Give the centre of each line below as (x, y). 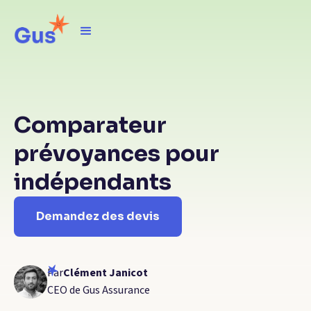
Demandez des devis (98, 216)
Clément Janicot (106, 273)
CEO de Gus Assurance (99, 290)
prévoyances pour (117, 153)
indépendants (93, 182)
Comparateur (90, 125)
